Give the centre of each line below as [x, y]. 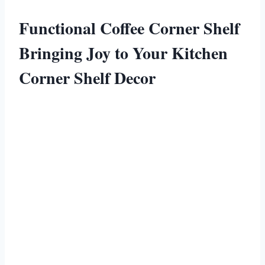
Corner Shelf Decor [87, 77]
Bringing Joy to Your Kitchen [123, 53]
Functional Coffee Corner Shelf [129, 28]
